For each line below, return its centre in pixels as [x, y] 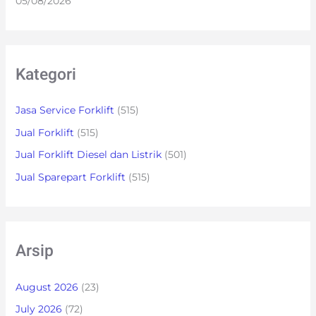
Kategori [45, 74]
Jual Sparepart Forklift [70, 177]
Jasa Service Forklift [65, 110]
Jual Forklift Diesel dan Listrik [88, 155]
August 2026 [47, 287]
